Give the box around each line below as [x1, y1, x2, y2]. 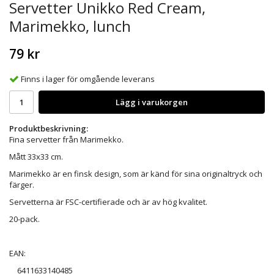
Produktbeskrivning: [9, 122, 88, 134]
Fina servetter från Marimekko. [9, 133, 124, 145]
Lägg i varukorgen [116, 96, 188, 108]
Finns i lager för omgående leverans [21, 73, 155, 84]
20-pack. [9, 213, 40, 224]
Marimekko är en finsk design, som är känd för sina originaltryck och [9, 168, 262, 179]
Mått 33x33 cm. [9, 150, 63, 162]
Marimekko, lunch [9, 16, 131, 36]
